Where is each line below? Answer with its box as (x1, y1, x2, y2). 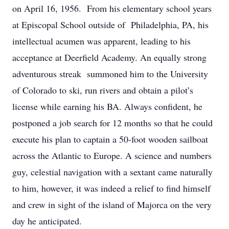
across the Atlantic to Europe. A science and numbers (12, 149, 212, 162)
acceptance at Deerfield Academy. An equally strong (12, 51, 207, 63)
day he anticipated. (12, 215, 82, 227)
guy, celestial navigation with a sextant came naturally (12, 166, 213, 178)
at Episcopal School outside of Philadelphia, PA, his (12, 18, 209, 31)
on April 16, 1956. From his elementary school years (12, 2, 212, 14)
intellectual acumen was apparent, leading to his (12, 35, 191, 47)
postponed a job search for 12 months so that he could (12, 117, 213, 129)
